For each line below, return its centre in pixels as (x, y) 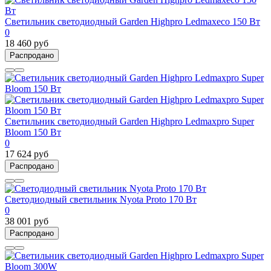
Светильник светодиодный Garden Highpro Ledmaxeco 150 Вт (132, 22)
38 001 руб (27, 221)
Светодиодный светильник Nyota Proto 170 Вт (101, 200)
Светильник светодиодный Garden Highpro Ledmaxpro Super (129, 122)
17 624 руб (27, 154)
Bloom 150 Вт (33, 132)
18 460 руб (27, 44)
